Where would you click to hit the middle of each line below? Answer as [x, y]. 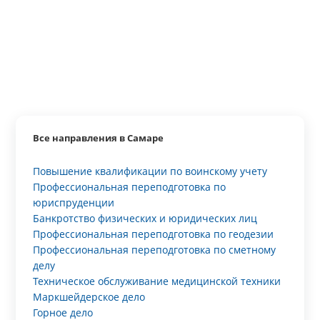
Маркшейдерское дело [89, 297]
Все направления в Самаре [99, 138]
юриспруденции [74, 202]
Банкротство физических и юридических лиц [145, 218]
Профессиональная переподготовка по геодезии [154, 234]
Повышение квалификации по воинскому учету [150, 171]
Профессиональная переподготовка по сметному [155, 250]
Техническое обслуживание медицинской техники [157, 281]
